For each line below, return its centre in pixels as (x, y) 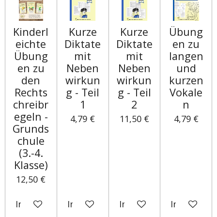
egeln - (31, 116)
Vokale (186, 92)
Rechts (31, 92)
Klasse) (31, 165)
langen (186, 56)
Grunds (31, 128)
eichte (31, 44)
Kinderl (31, 31)
